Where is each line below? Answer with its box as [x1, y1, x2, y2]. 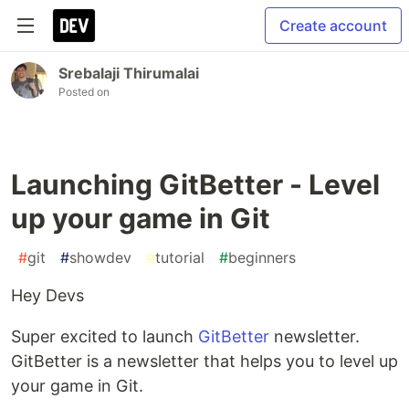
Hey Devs [11, 286, 84, 305]
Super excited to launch [11, 327, 198, 346]
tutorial [155, 248, 204, 267]
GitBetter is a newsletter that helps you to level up [11, 351, 398, 371]
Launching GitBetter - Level [11, 168, 380, 201]
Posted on [58, 85, 110, 99]
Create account [279, 16, 387, 35]
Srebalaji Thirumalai [58, 64, 199, 82]
